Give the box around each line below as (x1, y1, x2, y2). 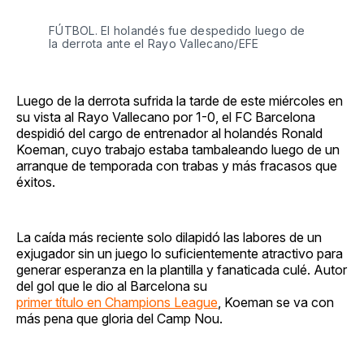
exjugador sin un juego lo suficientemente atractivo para (16, 245, 343, 262)
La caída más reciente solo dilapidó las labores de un (16, 228, 322, 245)
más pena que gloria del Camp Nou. (16, 310, 223, 327)
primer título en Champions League (16, 293, 218, 310)
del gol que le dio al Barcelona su (16, 277, 207, 294)
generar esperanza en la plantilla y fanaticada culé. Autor (16, 261, 347, 278)
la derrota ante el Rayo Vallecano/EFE (49, 36, 259, 50)
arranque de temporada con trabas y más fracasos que (16, 157, 337, 174)
